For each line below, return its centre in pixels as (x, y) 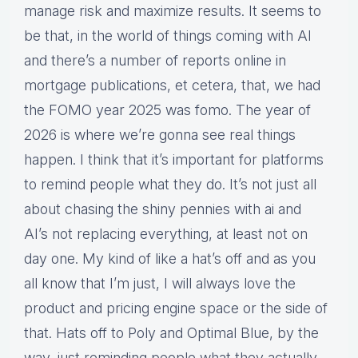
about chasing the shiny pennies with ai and (163, 209)
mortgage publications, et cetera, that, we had (172, 86)
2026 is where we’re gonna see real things (160, 135)
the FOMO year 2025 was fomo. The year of (167, 110)
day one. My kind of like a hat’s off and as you (170, 259)
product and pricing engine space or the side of (176, 308)
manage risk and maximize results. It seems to (173, 11)
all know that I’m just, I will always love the (160, 284)
